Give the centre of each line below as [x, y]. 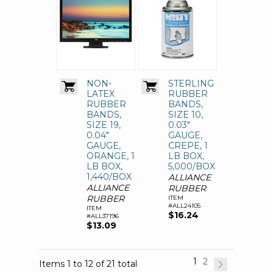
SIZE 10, [186, 115]
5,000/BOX [192, 167]
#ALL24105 [184, 206]
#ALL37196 [103, 216]
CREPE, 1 [188, 146]
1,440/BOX [109, 177]
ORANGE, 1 [111, 156]
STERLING [191, 84]
